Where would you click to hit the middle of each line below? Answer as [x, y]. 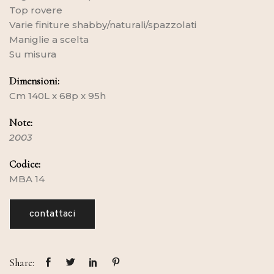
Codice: [25, 164]
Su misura [34, 54]
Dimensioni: [34, 81]
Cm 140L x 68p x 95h [59, 95]
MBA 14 [27, 179]
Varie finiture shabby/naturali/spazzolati [103, 24]
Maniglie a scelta [49, 39]
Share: [22, 262]
